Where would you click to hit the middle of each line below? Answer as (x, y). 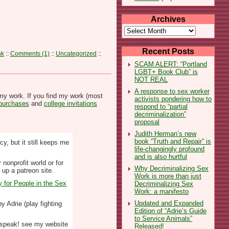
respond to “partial (161, 106)
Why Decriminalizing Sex (171, 168)
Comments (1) (30, 53)
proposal (147, 122)
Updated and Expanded (169, 203)
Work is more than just (168, 176)
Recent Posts (168, 51)
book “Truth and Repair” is (173, 141)
